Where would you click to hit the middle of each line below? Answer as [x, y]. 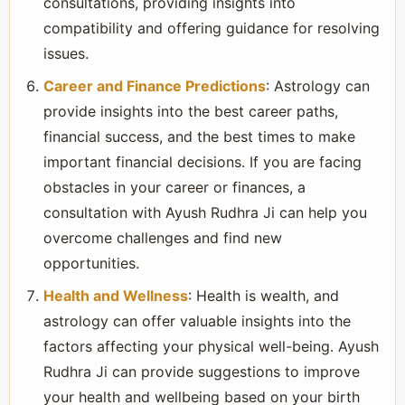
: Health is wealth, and [264, 296]
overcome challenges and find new [163, 238]
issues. [66, 53]
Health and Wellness [116, 296]
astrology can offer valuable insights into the [197, 321]
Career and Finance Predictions [155, 86]
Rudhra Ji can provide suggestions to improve [202, 372]
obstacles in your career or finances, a [174, 187]
